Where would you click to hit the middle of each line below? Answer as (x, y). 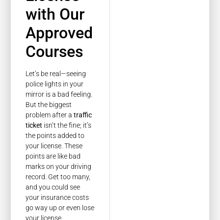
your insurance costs (57, 198)
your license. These (54, 146)
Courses (55, 52)
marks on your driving (59, 167)
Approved (59, 33)
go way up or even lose (60, 208)
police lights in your (55, 84)
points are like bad (53, 156)
